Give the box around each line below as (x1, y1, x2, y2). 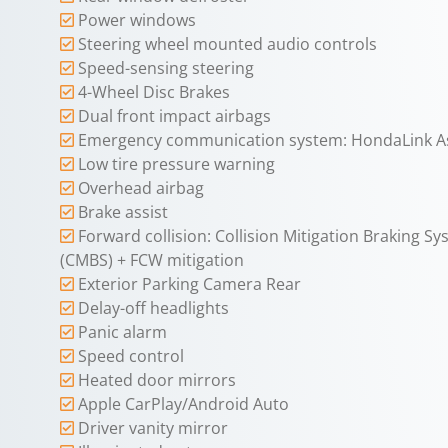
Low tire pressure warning (78, 152, 275, 175)
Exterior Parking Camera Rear (78, 272, 301, 295)
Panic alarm (78, 320, 167, 343)
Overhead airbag (78, 176, 204, 199)
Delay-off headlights (78, 296, 229, 319)
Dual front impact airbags (78, 104, 271, 127)
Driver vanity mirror (78, 416, 228, 439)
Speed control (78, 344, 184, 367)
